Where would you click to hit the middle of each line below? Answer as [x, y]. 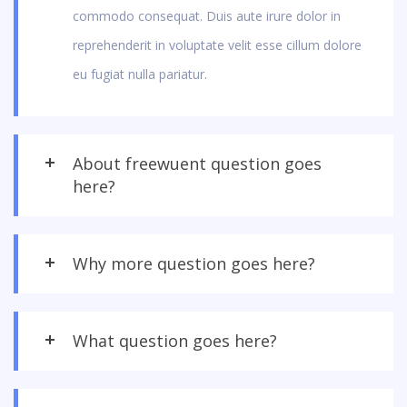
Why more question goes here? [194, 263]
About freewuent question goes [197, 163]
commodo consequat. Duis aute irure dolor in [207, 15]
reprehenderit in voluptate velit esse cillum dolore [217, 45]
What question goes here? [175, 340]
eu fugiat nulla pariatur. [140, 74]
